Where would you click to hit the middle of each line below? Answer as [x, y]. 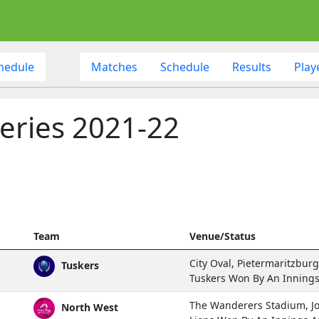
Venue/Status [223, 236]
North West [88, 307]
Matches [114, 67]
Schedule [184, 67]
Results [251, 67]
